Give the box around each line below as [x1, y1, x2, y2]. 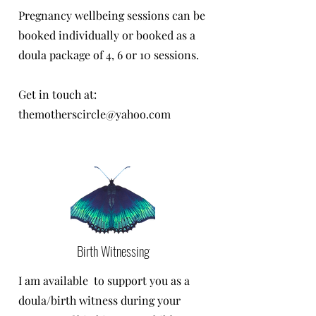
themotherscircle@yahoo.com [18, 107, 171, 121]
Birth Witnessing [76, 241, 150, 260]
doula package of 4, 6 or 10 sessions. [18, 47, 202, 62]
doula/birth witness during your [18, 293, 181, 308]
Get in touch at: [18, 87, 97, 102]
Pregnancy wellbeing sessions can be [18, 8, 205, 23]
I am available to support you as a [18, 273, 190, 288]
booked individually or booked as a [18, 28, 195, 42]
